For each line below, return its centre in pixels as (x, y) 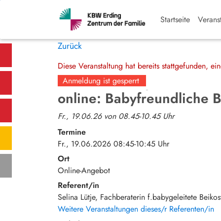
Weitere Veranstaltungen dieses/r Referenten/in (136, 209)
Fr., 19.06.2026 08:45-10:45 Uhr (113, 144)
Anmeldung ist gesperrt (101, 81)
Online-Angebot (84, 170)
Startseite (175, 19)
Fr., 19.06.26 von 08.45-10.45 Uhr (116, 116)
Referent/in (78, 185)
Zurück (70, 46)
